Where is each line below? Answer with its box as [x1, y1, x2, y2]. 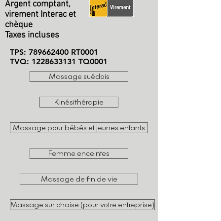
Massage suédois [48, 72, 110, 81]
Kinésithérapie [54, 97, 104, 107]
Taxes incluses [5, 30, 59, 40]
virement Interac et [5, 9, 76, 20]
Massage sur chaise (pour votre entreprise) [10, 200, 154, 209]
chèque [5, 20, 33, 30]
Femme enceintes [48, 148, 110, 158]
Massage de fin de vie [40, 174, 117, 184]
